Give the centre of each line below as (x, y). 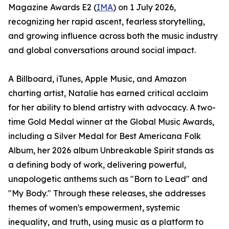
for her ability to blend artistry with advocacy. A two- (112, 107)
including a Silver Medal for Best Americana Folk (105, 136)
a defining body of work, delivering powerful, (97, 165)
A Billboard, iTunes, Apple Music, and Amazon (97, 79)
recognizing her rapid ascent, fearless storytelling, (107, 21)
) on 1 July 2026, (144, 7)
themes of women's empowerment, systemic (94, 208)
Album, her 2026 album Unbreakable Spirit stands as (111, 150)
